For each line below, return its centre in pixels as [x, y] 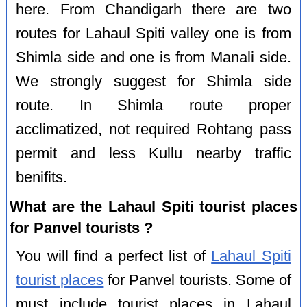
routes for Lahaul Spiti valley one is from [153, 33]
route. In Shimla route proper [153, 105]
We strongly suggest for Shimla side [153, 81]
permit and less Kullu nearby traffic [153, 153]
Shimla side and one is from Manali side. [153, 57]
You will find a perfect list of [114, 256]
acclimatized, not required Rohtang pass [153, 129]
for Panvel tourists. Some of [197, 280]
